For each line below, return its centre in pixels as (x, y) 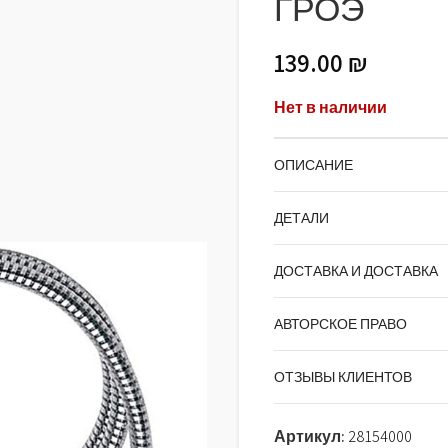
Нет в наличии (330, 107)
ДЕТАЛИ (301, 218)
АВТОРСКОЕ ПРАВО (340, 324)
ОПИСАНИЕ (313, 165)
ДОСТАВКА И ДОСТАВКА (356, 271)
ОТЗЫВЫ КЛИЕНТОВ (343, 377)
